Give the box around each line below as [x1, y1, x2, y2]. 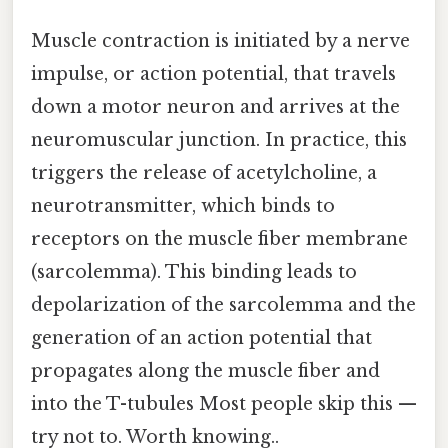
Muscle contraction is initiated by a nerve [31, 30, 410, 53]
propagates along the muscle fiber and [31, 360, 380, 383]
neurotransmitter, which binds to [31, 195, 335, 218]
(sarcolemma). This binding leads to [31, 261, 357, 284]
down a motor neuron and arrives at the [31, 96, 400, 119]
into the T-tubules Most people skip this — [31, 393, 417, 416]
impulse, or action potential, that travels [31, 63, 396, 86]
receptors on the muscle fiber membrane [31, 228, 408, 251]
